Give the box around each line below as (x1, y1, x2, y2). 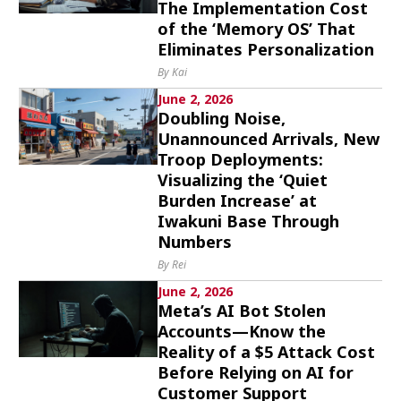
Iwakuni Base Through (158, 210, 340, 232)
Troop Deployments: (158, 149, 324, 170)
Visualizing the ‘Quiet (158, 169, 328, 191)
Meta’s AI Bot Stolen (158, 300, 327, 321)
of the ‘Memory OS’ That (158, 18, 356, 39)
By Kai (158, 64, 188, 80)
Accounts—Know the (158, 320, 327, 342)
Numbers (158, 231, 233, 252)
